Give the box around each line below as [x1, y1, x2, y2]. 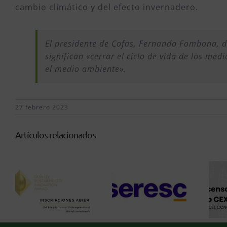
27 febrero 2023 [15, 102, 68, 111]
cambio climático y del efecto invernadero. [15, 1, 198, 13]
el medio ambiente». [45, 63, 126, 74]
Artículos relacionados [15, 129, 96, 140]
